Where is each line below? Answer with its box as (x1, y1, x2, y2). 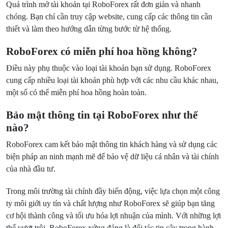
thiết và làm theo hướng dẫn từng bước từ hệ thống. (6, 24, 172, 33)
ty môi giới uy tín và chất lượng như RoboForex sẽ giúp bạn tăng (6, 199, 215, 208)
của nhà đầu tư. (6, 164, 55, 173)
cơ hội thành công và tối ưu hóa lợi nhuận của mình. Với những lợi (6, 211, 221, 220)
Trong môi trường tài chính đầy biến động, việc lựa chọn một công (6, 187, 220, 195)
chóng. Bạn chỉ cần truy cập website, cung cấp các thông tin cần (6, 12, 212, 21)
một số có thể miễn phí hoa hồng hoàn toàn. (6, 88, 147, 97)
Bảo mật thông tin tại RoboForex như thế (6, 109, 197, 121)
